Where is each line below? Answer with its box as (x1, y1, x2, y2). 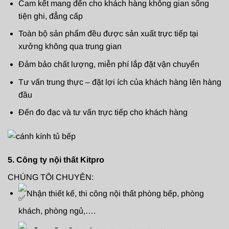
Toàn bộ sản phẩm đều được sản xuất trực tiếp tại (18, 29, 198, 38)
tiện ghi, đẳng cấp (18, 11, 83, 20)
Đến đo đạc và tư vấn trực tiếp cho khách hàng (18, 108, 188, 117)
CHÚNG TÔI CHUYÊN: (8, 172, 94, 181)
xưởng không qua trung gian (18, 42, 122, 51)
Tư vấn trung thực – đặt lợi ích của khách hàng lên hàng (18, 77, 221, 86)
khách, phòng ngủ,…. (18, 206, 96, 215)
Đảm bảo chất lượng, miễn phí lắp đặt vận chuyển (18, 59, 199, 68)
